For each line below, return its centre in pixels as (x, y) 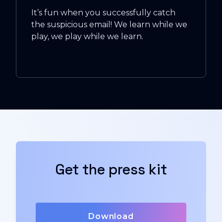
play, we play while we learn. (87, 37)
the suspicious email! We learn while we (109, 25)
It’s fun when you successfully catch (103, 13)
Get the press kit (111, 170)
